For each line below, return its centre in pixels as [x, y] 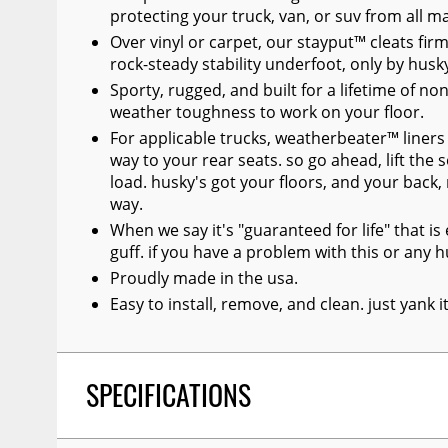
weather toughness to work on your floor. [266, 111]
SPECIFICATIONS [168, 395]
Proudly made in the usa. [203, 277]
